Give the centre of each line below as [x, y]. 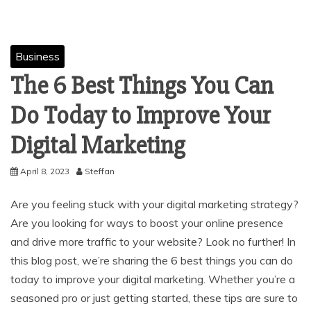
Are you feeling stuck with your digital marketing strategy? [154, 204]
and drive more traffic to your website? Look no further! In [153, 242]
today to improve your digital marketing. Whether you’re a [153, 279]
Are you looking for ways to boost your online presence [147, 223]
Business [37, 56]
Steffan [100, 171]
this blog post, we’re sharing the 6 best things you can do [152, 260]
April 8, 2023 [45, 171]
